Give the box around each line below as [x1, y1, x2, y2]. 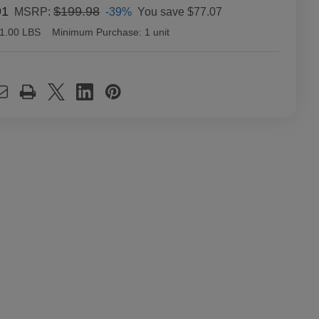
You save [137, 5, 185, 18]
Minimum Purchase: [52, 26, 142, 38]
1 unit [145, 26, 170, 38]
